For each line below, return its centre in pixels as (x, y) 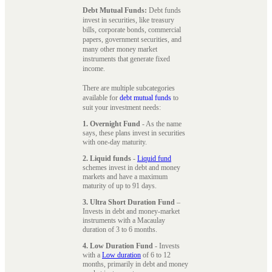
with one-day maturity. (115, 142)
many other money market (120, 49)
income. (95, 68)
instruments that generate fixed (126, 59)
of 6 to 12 (156, 255)
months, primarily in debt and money (135, 264)
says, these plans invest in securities (134, 133)
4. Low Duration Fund (118, 246)
